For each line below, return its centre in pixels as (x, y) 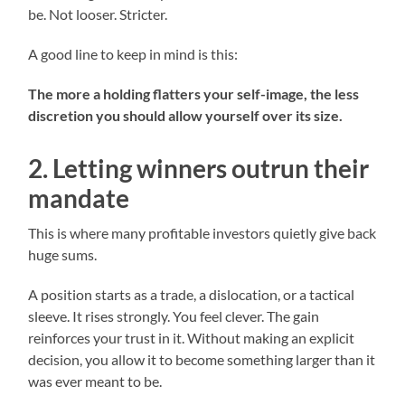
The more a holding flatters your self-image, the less (194, 94)
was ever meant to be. (95, 381)
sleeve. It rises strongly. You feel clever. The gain (174, 316)
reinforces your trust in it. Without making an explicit (192, 338)
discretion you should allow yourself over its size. (186, 116)
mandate (79, 198)
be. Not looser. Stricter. (98, 14)
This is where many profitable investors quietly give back (202, 233)
